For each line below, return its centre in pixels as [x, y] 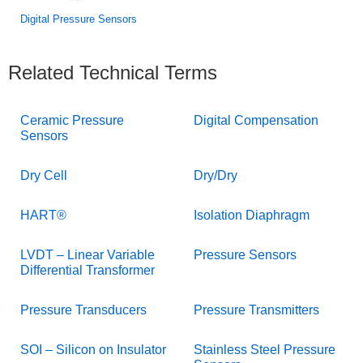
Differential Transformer [88, 270]
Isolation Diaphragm [252, 215]
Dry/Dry [216, 175]
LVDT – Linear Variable [88, 254]
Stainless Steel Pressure [265, 349]
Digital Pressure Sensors [79, 19]
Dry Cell [44, 175]
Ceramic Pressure [72, 120]
